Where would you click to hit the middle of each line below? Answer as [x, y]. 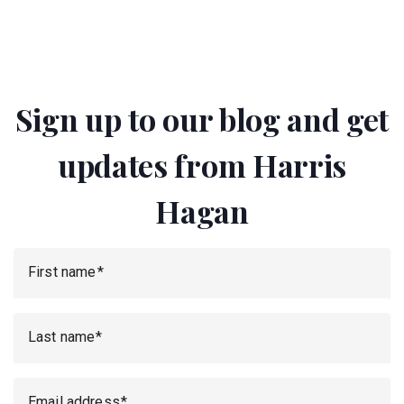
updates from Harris [202, 165]
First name [62, 272]
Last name [62, 337]
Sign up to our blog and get [202, 119]
